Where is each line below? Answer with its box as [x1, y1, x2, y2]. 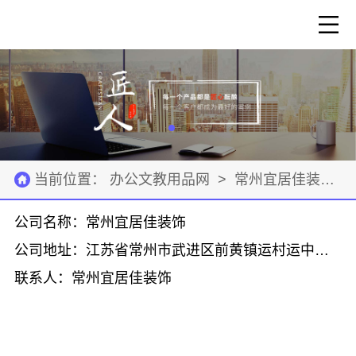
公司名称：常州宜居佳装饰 [14, 214, 186, 230]
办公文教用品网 [109, 172, 214, 188]
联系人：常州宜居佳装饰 [14, 269, 172, 286]
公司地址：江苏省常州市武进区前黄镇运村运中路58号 [314, 242, 329, 258]
